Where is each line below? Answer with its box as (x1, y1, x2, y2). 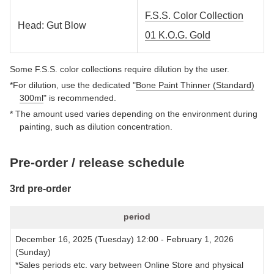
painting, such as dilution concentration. (20, 121, 172, 131)
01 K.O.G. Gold (145, 30, 210, 41)
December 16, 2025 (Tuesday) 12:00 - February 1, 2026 (15, 234, 234, 244)
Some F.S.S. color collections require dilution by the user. (10, 64, 229, 75)
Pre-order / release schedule (10, 155, 185, 169)
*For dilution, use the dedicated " (10, 80, 136, 91)
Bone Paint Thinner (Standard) (136, 80, 254, 91)
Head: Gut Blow (18, 20, 86, 31)
